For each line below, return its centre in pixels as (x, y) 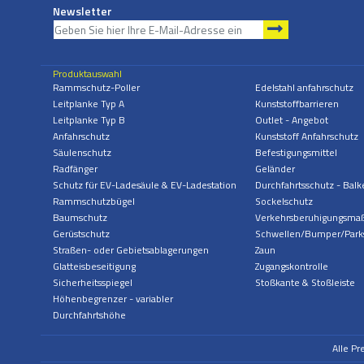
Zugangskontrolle (291, 266)
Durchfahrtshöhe (89, 314)
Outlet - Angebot (291, 119)
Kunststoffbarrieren (297, 103)
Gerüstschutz (81, 233)
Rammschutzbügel (94, 201)
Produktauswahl (87, 73)
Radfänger (75, 168)
